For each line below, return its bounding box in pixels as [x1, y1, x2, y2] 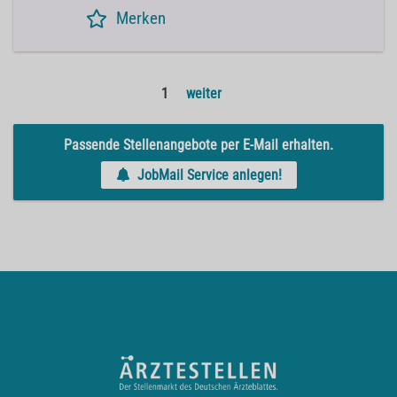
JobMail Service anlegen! [136, 167, 282, 184]
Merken [116, 8, 166, 29]
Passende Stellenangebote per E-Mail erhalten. [64, 136, 333, 153]
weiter [186, 85, 222, 103]
